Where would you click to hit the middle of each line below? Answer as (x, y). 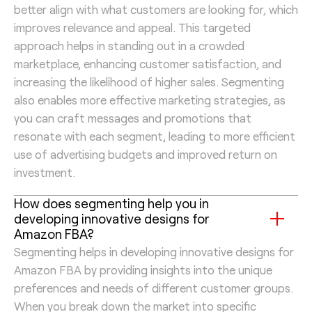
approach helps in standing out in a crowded (129, 45)
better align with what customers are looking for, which (156, 9)
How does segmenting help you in (111, 203)
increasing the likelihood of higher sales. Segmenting (149, 81)
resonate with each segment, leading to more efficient (155, 135)
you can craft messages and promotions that (133, 117)
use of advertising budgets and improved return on (146, 154)
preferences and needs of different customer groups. (154, 287)
